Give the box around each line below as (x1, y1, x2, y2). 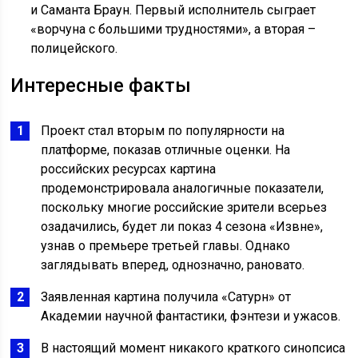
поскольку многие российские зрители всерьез (41, 200, 328, 216)
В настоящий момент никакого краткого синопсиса (41, 340, 346, 356)
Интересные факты (10, 74, 192, 97)
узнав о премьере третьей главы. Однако (41, 238, 291, 254)
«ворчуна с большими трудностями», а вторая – (30, 22, 316, 38)
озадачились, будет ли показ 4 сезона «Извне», (41, 219, 324, 235)
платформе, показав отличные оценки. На (41, 142, 291, 158)
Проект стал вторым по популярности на (41, 123, 285, 139)
